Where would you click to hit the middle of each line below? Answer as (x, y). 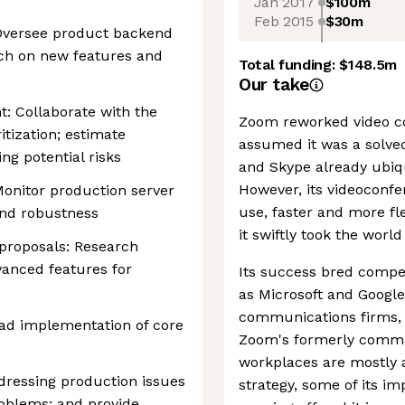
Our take (274, 85)
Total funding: (289, 65)
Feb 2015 (284, 21)
